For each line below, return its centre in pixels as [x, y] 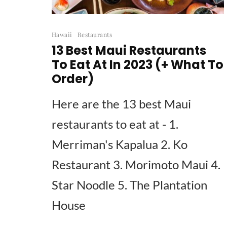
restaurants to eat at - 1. [115, 124]
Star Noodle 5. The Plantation [129, 184]
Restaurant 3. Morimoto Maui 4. [136, 164]
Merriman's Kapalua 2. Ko [120, 144]
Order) [73, 79]
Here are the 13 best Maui [121, 103]
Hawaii [62, 34]
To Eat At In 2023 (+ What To [138, 64]
